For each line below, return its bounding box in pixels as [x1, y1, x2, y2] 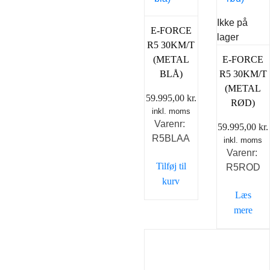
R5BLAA [152, 133, 190, 144]
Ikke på [216, 17, 248, 28]
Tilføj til [155, 161, 186, 172]
